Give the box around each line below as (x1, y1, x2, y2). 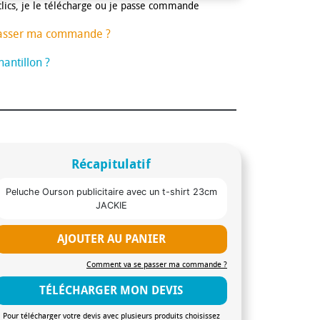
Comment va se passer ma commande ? (86, 259, 227, 269)
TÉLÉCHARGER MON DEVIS (39, 283, 184, 297)
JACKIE (95, 199, 127, 211)
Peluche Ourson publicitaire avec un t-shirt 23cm (5, 186, 217, 197)
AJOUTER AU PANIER (56, 231, 166, 246)
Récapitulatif (71, 156, 151, 172)
